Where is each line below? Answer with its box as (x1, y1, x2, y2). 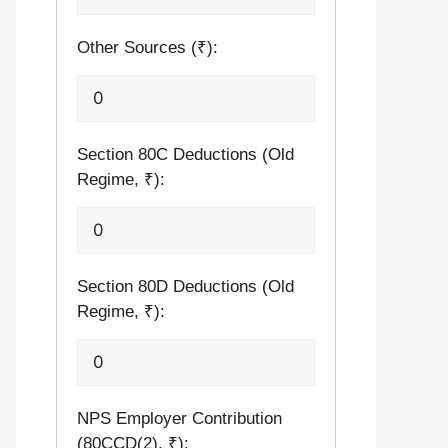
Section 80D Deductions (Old (77, 277, 294, 296)
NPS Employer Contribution (77, 409, 282, 428)
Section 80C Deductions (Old (77, 145, 294, 164)
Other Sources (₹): (77, 38, 218, 57)
